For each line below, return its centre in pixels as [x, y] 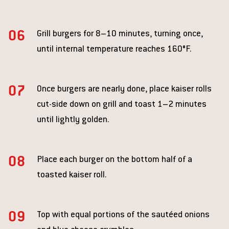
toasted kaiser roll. [72, 175]
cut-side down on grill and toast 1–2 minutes [122, 105]
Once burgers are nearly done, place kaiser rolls [124, 89]
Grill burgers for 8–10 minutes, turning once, [120, 34]
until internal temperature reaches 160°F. [114, 50]
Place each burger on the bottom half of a [114, 160]
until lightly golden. [73, 120]
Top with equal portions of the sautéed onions [123, 215]
